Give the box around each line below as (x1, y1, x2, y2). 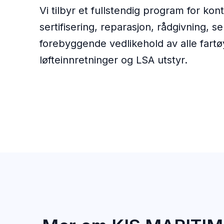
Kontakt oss (79, 82, 124, 92)
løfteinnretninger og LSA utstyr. (39, 54, 188, 66)
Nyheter (124, 82, 155, 92)
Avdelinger (39, 82, 80, 92)
